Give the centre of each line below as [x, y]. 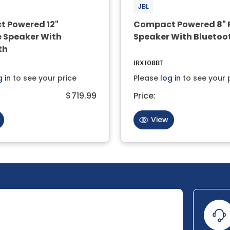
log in [170, 78]
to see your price [44, 78]
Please [147, 78]
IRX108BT [149, 63]
